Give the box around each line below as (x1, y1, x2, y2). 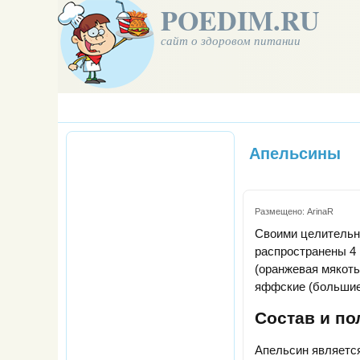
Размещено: (255, 207, 307, 217)
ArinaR (307, 207, 333, 217)
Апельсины (249, 145, 341, 163)
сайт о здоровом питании (161, 32, 301, 48)
